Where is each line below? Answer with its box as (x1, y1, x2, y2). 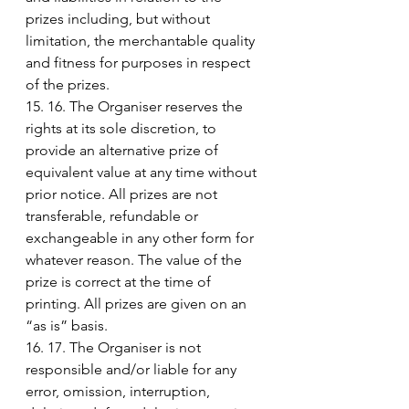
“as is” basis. (26, 316, 108, 334)
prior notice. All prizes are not (26, 184, 221, 203)
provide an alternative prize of (26, 141, 222, 159)
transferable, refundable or (26, 206, 202, 225)
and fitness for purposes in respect (26, 53, 254, 71)
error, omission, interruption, (26, 382, 214, 400)
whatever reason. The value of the (26, 250, 246, 268)
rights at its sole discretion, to (26, 119, 220, 137)
